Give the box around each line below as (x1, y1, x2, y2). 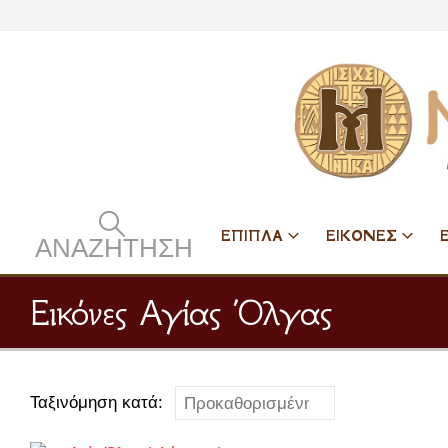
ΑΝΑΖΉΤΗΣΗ (35, 233, 193, 263)
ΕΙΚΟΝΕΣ (326, 226, 397, 245)
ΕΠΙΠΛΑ (221, 226, 283, 245)
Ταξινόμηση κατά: (30, 393, 163, 412)
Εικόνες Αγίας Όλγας (30, 290, 331, 335)
